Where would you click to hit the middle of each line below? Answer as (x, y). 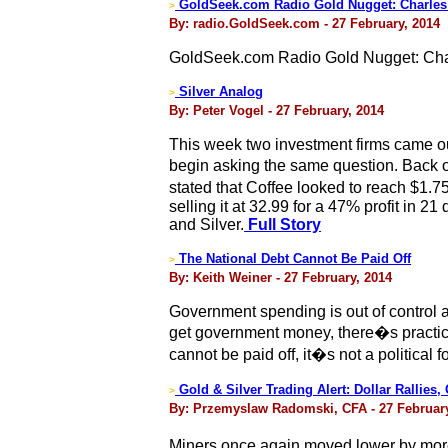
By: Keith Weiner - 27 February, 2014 (280, 277)
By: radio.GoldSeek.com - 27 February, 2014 (304, 23)
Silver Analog (221, 91)
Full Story (282, 224)
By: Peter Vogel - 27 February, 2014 (276, 110)
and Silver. (206, 224)
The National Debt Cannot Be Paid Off (293, 258)
